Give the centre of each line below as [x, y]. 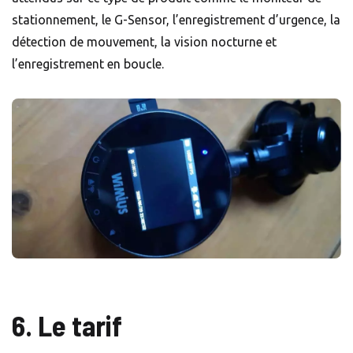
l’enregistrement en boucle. [88, 63]
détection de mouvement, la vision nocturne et [144, 41]
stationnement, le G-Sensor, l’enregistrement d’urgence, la [176, 19]
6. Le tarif [70, 325]
